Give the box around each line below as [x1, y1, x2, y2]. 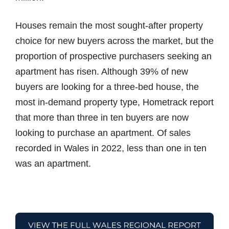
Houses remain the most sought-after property [15, 20, 203, 31]
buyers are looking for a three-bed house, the [15, 81, 199, 92]
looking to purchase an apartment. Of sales [15, 127, 191, 138]
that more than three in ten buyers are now [15, 112, 189, 123]
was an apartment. [15, 158, 91, 169]
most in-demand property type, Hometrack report [15, 97, 214, 107]
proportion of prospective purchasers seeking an [15, 51, 212, 61]
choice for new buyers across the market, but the [15, 35, 214, 46]
